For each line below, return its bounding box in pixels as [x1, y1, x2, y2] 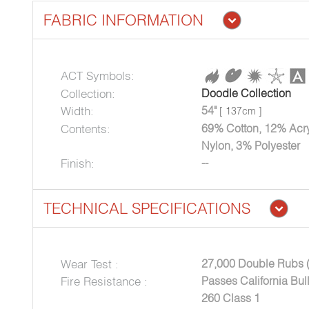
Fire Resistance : [61, 273, 148, 288]
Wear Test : [61, 256, 119, 271]
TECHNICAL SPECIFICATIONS [43, 198, 250, 218]
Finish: [61, 155, 94, 170]
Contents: [61, 121, 110, 136]
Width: [61, 103, 94, 118]
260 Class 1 [201, 290, 260, 305]
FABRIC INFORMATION [43, 10, 203, 30]
